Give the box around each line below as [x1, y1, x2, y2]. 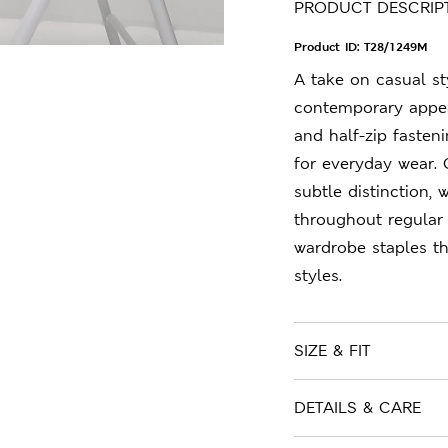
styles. [294, 265, 342, 286]
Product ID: [294, 39, 364, 55]
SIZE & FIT [294, 340, 370, 361]
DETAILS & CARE [294, 397, 421, 418]
